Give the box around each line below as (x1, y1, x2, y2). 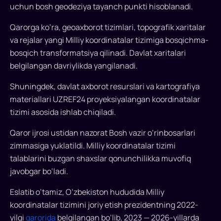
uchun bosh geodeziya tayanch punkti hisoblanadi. (10, 1, 193, 12)
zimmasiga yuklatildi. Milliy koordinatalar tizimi (10, 140, 176, 151)
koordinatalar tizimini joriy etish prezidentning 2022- (10, 199, 198, 211)
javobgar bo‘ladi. (10, 166, 68, 177)
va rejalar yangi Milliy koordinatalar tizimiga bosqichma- (10, 35, 209, 46)
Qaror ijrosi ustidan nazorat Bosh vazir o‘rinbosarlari (10, 127, 195, 139)
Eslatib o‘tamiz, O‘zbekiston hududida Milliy (10, 186, 164, 198)
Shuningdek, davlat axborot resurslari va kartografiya (10, 81, 200, 92)
